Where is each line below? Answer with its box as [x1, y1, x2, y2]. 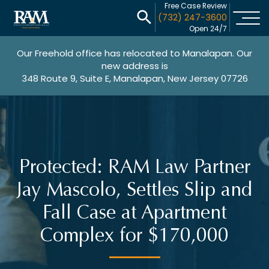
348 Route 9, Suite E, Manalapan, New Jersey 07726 [21, 72, 248, 85]
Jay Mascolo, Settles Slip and [17, 178, 252, 201]
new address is [101, 59, 168, 72]
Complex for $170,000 [40, 224, 229, 247]
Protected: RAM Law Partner [19, 156, 250, 178]
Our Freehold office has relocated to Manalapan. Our [17, 47, 252, 59]
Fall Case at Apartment [43, 201, 226, 224]
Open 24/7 [189, 23, 227, 34]
